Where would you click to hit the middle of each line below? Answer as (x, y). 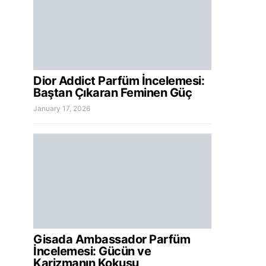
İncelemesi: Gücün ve (92, 251)
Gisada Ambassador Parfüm (112, 239)
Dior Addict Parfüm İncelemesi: (119, 81)
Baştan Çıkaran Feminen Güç (113, 93)
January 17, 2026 (62, 108)
